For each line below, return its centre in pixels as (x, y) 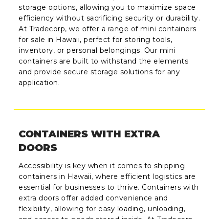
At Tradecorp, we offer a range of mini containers (108, 29)
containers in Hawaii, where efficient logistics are (107, 176)
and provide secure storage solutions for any (99, 72)
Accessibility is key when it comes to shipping (102, 165)
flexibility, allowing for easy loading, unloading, (102, 208)
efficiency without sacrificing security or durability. (109, 18)
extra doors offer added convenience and (93, 198)
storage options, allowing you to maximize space (107, 8)
